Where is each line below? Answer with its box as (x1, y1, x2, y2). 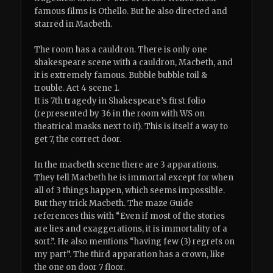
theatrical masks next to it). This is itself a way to (34, 121, 229, 132)
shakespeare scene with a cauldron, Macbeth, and (34, 57, 233, 68)
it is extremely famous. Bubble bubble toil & (34, 69, 208, 80)
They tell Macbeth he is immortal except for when (34, 172, 234, 183)
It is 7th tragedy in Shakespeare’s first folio (34, 95, 206, 106)
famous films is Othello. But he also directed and (34, 5, 228, 16)
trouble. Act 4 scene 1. (34, 82, 120, 93)
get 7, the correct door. (34, 133, 122, 144)
